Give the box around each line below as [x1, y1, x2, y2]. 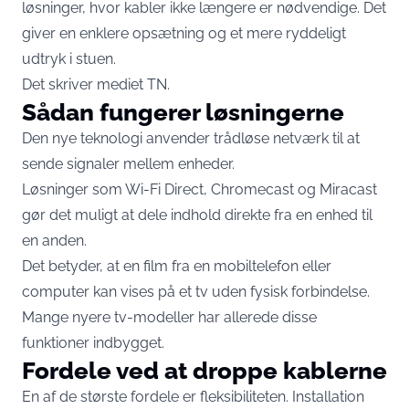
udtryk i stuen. [22, 49, 116, 68]
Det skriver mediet [22, 75, 147, 93]
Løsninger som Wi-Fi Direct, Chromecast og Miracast [22, 180, 377, 198]
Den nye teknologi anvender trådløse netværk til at [22, 129, 360, 147]
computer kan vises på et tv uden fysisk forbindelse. [22, 282, 370, 300]
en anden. [22, 231, 87, 249]
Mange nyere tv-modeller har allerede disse [22, 308, 317, 326]
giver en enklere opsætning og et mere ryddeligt [22, 24, 346, 42]
